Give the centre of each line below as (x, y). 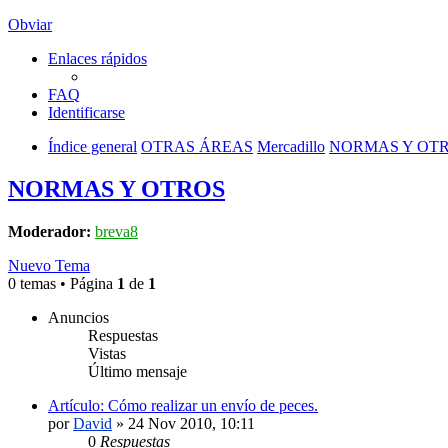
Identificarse (86, 112)
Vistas (107, 353)
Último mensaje (137, 371)
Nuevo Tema (49, 265)
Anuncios (78, 317)
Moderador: (49, 231)
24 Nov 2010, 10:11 (191, 423)
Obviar (30, 24)
